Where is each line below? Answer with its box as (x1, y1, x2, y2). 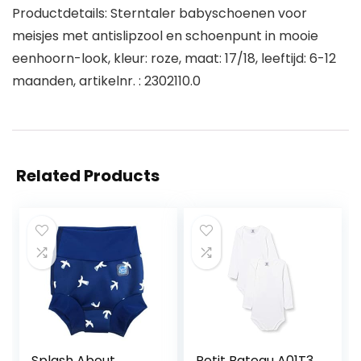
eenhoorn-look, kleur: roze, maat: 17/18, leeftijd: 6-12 (12, 49, 336, 68)
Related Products (16, 164, 160, 188)
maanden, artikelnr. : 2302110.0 (12, 72, 201, 91)
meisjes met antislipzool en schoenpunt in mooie (12, 27, 318, 46)
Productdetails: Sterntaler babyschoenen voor (12, 4, 307, 23)
